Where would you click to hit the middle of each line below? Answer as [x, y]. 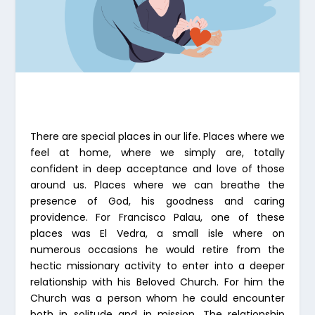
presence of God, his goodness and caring [157, 201]
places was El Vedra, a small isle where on [157, 233]
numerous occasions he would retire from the [157, 249]
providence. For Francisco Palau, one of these [157, 217]
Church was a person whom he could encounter [157, 298]
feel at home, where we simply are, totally [157, 152]
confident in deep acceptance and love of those [157, 168]
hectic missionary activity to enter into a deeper [157, 265]
